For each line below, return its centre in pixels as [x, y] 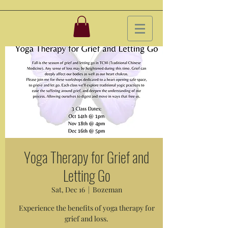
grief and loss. [87, 218]
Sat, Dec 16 [68, 189]
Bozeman [107, 189]
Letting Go [87, 175]
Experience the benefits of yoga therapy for [87, 208]
